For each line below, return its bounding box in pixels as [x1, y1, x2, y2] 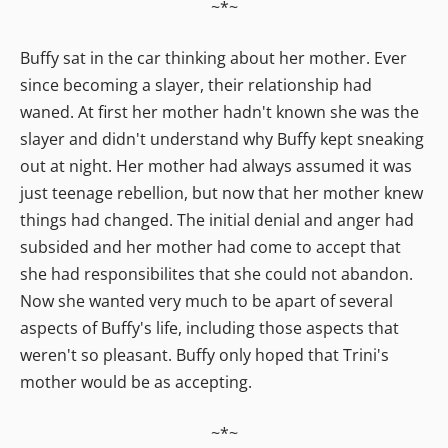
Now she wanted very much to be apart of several [20, 289, 393, 312]
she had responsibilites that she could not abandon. [20, 262, 413, 285]
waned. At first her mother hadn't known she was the [20, 100, 419, 123]
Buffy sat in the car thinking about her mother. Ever [20, 46, 407, 69]
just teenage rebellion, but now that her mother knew [20, 181, 423, 204]
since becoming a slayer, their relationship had [20, 73, 372, 96]
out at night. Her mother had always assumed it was [20, 154, 412, 177]
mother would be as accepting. [20, 370, 252, 393]
